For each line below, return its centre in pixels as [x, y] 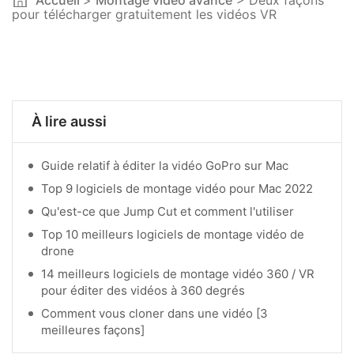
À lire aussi [69, 122]
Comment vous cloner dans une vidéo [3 [154, 314]
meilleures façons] [93, 330]
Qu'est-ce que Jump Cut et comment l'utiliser [168, 212]
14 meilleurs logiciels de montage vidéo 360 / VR [178, 274]
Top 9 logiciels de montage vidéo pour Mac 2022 [177, 189]
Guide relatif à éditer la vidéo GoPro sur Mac [165, 166]
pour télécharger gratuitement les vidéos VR [144, 15]
